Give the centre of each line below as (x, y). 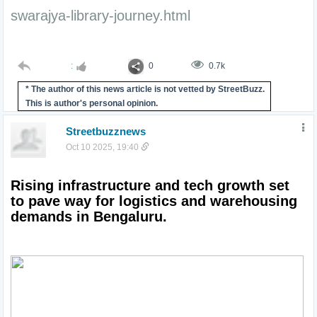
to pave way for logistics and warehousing (154, 201)
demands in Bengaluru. (89, 216)
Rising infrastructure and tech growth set (150, 185)
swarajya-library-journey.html (100, 16)
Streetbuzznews (105, 131)
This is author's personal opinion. (92, 103)
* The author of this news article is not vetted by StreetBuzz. (145, 89)
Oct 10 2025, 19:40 (103, 147)
